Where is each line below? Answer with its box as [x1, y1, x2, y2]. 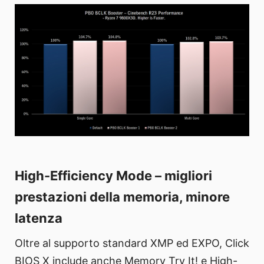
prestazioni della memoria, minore [15, 189, 230, 205]
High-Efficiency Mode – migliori [15, 168, 212, 184]
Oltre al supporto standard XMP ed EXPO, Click [15, 237, 249, 250]
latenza [15, 210, 62, 226]
